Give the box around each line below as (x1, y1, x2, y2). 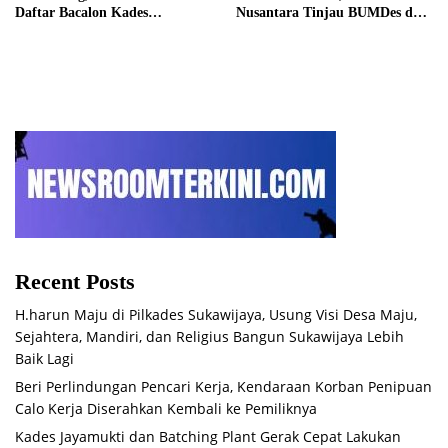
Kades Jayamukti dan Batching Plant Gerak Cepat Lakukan (15, 426, 401, 446)
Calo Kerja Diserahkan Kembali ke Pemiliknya (15, 398, 317, 418)
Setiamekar (15, 22, 84, 38)
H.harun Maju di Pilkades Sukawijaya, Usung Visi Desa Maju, (15, 304, 417, 324)
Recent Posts (15, 268, 135, 294)
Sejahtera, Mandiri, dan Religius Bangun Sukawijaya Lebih (15, 326, 404, 346)
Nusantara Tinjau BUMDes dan (236, 4, 428, 20)
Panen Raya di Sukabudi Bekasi (236, 22, 431, 38)
